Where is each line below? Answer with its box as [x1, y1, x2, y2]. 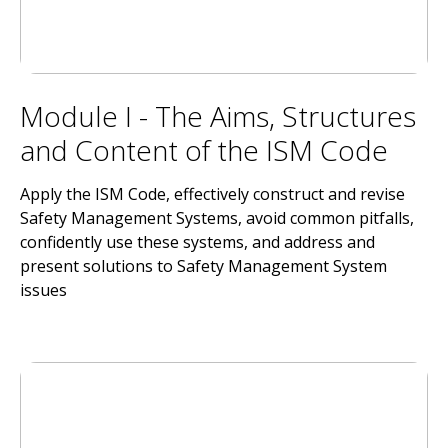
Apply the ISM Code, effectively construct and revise [20, 183, 405, 205]
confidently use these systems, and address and [20, 231, 375, 253]
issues [20, 279, 67, 301]
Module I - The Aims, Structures [20, 97, 416, 135]
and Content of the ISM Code [20, 131, 388, 169]
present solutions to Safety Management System [20, 255, 387, 277]
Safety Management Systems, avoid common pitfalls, [20, 207, 414, 229]
